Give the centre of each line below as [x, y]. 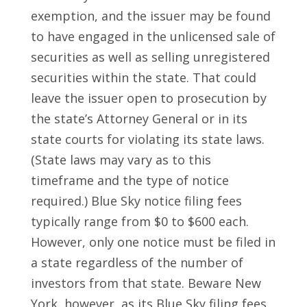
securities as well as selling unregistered [150, 57]
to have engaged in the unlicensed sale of [153, 37]
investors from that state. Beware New [146, 283]
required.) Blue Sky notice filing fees [136, 201]
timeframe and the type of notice [130, 181]
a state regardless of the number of [137, 263]
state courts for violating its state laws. [147, 139]
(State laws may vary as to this [121, 160]
